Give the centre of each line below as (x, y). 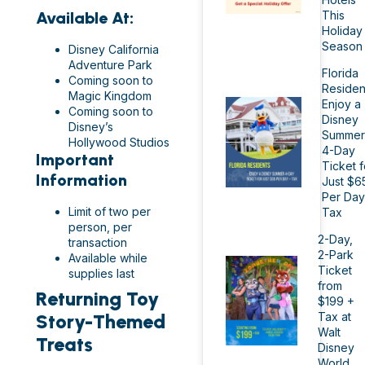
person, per (100, 227)
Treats (64, 345)
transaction (98, 243)
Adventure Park (110, 65)
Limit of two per (110, 212)
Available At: (85, 18)
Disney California (114, 50)
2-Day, (335, 239)
